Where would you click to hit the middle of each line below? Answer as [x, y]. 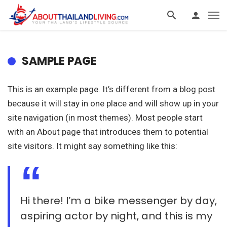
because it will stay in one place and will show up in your [113, 103]
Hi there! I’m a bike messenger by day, [119, 201]
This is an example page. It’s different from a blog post [111, 89]
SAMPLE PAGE [59, 61]
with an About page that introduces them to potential [108, 132]
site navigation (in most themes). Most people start [105, 118]
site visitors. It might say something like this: [92, 146]
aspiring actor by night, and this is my [117, 216]
